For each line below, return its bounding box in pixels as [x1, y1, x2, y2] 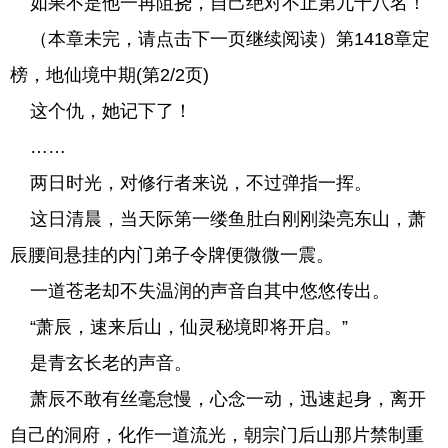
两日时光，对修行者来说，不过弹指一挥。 [10, 173, 372, 193]
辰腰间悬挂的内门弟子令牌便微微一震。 [10, 245, 334, 265]
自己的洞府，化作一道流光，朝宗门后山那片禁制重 [10, 425, 424, 445]
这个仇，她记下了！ [10, 101, 192, 121]
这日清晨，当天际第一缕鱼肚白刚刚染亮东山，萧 [10, 209, 426, 229]
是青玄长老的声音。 [10, 353, 192, 373]
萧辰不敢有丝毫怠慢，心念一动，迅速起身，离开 [10, 389, 426, 409]
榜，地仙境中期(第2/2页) [10, 65, 209, 85]
